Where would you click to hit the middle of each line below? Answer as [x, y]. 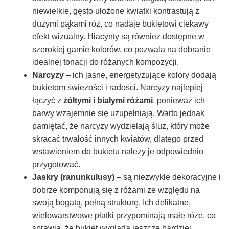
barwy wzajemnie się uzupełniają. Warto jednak [118, 113]
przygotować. [56, 164]
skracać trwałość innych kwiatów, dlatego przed [118, 139]
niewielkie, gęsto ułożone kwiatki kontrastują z [116, 11]
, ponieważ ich [179, 100]
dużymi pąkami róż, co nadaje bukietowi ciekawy [120, 24]
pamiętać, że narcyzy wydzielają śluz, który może [121, 126]
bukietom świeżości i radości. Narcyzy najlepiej [118, 87]
